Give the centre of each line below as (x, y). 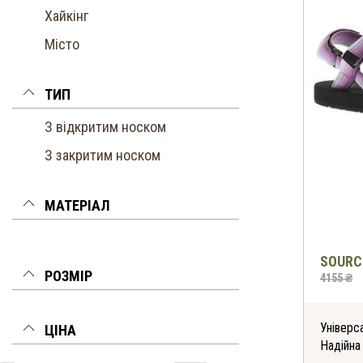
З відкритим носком (105, 127)
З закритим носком (102, 155)
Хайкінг (66, 16)
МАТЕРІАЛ (77, 205)
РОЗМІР (68, 276)
